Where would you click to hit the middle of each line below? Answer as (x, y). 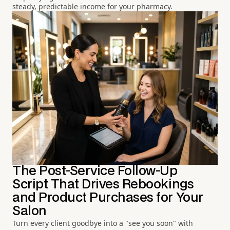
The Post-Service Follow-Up (95, 171)
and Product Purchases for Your (108, 198)
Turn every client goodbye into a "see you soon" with (103, 223)
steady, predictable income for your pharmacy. (92, 7)
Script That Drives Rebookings (103, 184)
